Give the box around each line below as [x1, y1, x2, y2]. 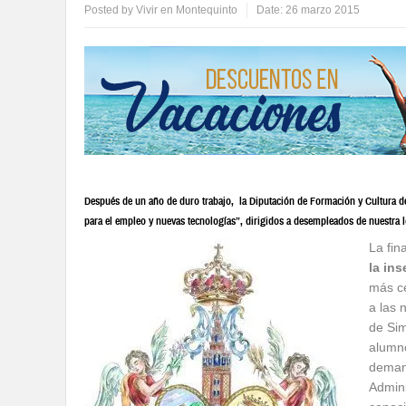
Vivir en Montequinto [136, 4, 237, 16]
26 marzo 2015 [285, 4, 360, 16]
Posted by [84, 4, 136, 16]
